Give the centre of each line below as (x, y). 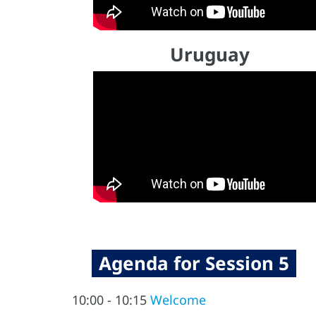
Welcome (178, 300)
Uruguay (209, 54)
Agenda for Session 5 (194, 263)
